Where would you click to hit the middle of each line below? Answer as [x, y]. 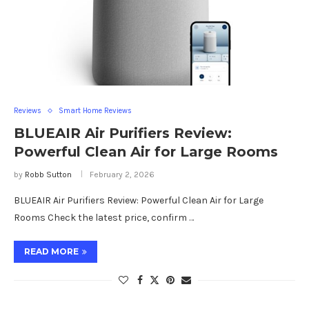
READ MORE [51, 252]
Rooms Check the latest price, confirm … [104, 218]
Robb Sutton [48, 175]
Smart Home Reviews [95, 111]
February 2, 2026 [122, 175]
